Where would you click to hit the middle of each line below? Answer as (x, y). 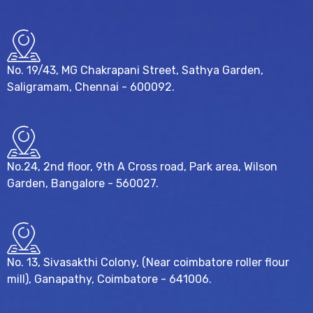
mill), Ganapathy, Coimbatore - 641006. (109, 279)
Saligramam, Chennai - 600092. (91, 87)
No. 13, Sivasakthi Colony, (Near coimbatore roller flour (148, 263)
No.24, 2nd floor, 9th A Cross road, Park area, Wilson (142, 166)
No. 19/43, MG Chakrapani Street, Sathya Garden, (135, 70)
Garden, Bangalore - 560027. (83, 183)
